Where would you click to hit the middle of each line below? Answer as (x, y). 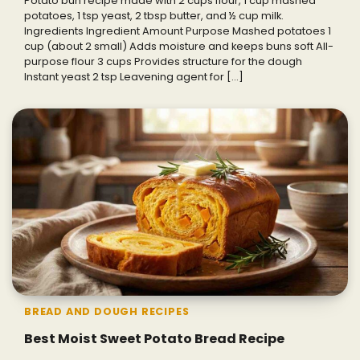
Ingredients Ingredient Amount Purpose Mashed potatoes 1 (178, 31)
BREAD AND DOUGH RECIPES (107, 312)
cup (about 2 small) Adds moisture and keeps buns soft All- (179, 47)
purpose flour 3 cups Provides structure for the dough (163, 62)
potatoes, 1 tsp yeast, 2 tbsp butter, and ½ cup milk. (154, 16)
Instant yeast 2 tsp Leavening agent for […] (134, 77)
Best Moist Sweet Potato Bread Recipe (154, 339)
